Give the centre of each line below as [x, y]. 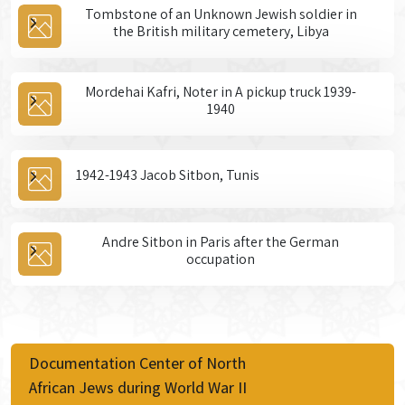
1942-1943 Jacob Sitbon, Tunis [168, 175]
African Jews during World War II [137, 387]
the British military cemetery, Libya [221, 31]
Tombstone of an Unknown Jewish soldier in [221, 14]
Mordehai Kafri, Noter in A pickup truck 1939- [221, 91]
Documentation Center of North [137, 363]
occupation [221, 259]
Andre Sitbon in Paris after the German [221, 241]
